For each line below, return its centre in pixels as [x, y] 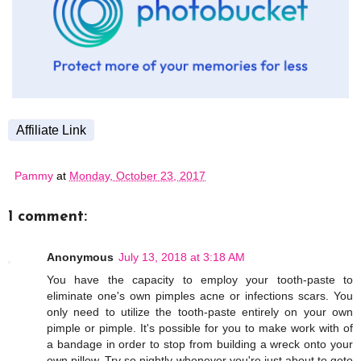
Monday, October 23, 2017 [137, 175]
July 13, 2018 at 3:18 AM [182, 257]
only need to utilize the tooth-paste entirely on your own [200, 312]
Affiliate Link [51, 130]
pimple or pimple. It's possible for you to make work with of [200, 328]
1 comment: [48, 217]
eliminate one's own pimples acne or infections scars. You [200, 296]
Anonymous [80, 257]
